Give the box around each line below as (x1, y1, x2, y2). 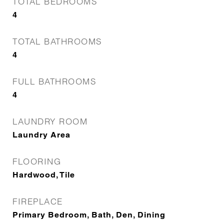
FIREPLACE (12, 196, 63, 206)
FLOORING (12, 156, 61, 166)
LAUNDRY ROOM (12, 116, 87, 126)
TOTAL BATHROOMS (12, 36, 102, 46)
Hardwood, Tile (12, 170, 75, 179)
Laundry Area (12, 130, 70, 139)
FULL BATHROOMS (12, 76, 96, 86)
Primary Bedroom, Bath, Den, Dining (12, 210, 165, 219)
